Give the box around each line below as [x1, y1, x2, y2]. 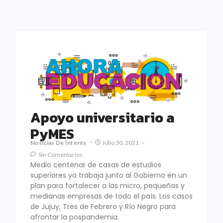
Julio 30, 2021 [102, 139, 139, 147]
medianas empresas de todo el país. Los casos [30, 191, 193, 202]
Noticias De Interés [30, 139, 87, 147]
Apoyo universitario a [30, 107, 175, 128]
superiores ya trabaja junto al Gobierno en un [30, 170, 187, 181]
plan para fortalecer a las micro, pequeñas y [30, 181, 185, 191]
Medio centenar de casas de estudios [30, 160, 161, 170]
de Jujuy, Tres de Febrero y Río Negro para [30, 202, 176, 212]
